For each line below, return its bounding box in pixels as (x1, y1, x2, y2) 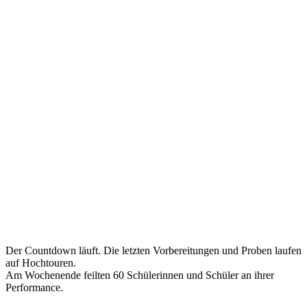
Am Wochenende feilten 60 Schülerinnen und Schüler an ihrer (5, 269, 274, 281)
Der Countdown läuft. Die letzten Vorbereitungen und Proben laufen (5, 245, 302, 256)
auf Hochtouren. (5, 257, 76, 269)
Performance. (5, 282, 63, 293)
